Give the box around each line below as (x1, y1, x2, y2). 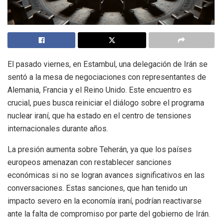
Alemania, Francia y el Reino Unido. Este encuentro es (7, 85, 192, 95)
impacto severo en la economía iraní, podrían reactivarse (7, 196, 202, 206)
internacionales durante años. (7, 124, 108, 134)
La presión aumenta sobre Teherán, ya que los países (7, 145, 192, 155)
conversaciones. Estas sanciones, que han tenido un (7, 183, 187, 193)
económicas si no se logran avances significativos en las (7, 170, 205, 180)
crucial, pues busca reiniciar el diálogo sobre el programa (7, 98, 204, 108)
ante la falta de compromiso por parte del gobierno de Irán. (7, 209, 210, 219)
